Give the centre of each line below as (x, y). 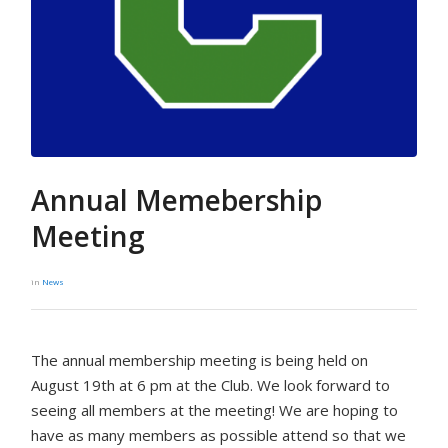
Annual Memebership (177, 199)
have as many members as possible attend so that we (219, 434)
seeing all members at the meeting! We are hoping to (215, 409)
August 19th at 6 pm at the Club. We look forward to (211, 384)
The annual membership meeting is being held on (200, 359)
